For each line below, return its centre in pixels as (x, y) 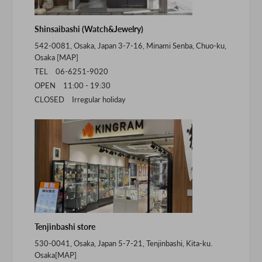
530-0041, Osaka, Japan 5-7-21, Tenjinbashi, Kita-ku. (124, 243)
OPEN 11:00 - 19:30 (73, 85)
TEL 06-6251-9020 (72, 71)
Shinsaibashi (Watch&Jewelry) (89, 29)
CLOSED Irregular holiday (80, 99)
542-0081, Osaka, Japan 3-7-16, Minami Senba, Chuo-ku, (131, 45)
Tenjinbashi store (65, 226)
